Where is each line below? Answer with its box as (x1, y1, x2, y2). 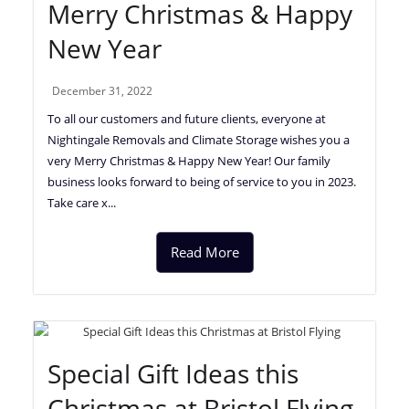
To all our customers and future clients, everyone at (47, 110, 327, 127)
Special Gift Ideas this (47, 355, 299, 391)
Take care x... (47, 194, 117, 211)
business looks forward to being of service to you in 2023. (47, 173, 357, 190)
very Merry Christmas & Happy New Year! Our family (47, 152, 331, 169)
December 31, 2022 (52, 82, 153, 99)
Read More (170, 242, 239, 261)
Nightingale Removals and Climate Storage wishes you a (47, 131, 351, 148)
